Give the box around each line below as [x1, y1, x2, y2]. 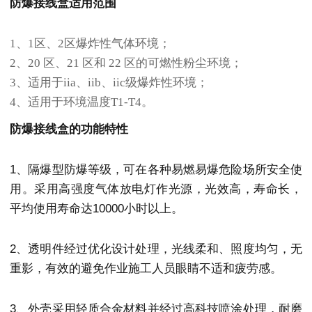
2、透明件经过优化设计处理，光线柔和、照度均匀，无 [10, 242, 302, 256]
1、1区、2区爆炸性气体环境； [10, 37, 171, 51]
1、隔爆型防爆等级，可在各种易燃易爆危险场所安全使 [10, 162, 302, 176]
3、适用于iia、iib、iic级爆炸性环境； [10, 76, 208, 90]
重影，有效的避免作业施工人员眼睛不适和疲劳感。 [10, 262, 282, 276]
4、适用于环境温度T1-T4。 [10, 95, 153, 109]
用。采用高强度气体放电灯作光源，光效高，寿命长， [10, 182, 302, 196]
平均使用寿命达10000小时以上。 [10, 201, 183, 215]
